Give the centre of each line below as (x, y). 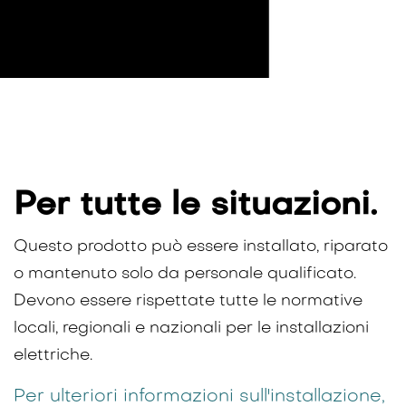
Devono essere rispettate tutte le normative (188, 301)
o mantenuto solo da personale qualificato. (185, 274)
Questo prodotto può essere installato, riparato (201, 246)
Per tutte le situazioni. (195, 206)
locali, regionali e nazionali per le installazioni (191, 328)
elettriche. (53, 355)
